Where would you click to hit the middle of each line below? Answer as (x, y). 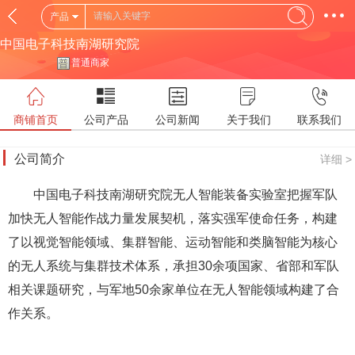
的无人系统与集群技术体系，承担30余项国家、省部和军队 (174, 266)
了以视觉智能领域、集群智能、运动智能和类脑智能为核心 (173, 242)
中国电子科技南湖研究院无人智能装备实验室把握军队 (185, 195)
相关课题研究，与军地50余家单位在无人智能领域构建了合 (174, 290)
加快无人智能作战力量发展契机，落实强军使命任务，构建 (173, 218)
